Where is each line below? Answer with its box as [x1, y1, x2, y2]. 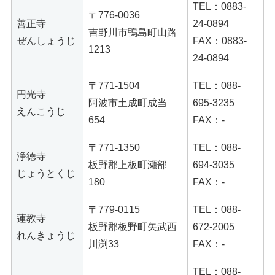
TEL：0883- [193, 1, 246, 12]
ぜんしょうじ [17, 36, 76, 47]
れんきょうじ [17, 230, 76, 241]
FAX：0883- [193, 36, 247, 47]
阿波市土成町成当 [88, 98, 167, 109]
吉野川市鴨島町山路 [88, 27, 177, 38]
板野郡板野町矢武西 [88, 222, 177, 233]
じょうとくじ [17, 168, 76, 179]
